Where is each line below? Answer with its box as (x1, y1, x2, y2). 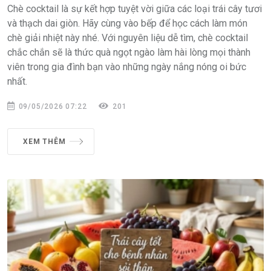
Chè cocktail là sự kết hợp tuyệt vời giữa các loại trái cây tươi (7, 3, 262, 15)
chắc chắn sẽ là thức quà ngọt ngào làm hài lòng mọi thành (7, 47, 250, 59)
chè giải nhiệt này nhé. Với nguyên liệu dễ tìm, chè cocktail (7, 32, 248, 44)
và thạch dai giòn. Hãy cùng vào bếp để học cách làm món (7, 18, 247, 30)
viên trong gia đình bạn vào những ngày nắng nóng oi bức (7, 61, 246, 73)
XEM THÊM (23, 137, 66, 146)
